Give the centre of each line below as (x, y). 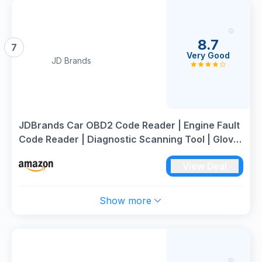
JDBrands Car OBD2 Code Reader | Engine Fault (129, 125)
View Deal (205, 166)
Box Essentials (52, 153)
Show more (125, 201)
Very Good (208, 55)
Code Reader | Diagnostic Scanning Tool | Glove (129, 139)
